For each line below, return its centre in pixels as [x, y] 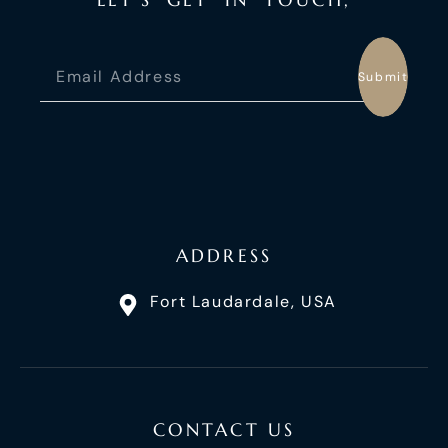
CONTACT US [224, 430]
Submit [383, 77]
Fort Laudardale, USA [243, 302]
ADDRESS [224, 256]
